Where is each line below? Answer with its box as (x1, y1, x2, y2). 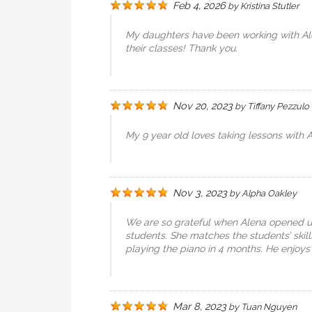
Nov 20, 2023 (173, 100, 233, 111)
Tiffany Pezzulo (247, 101, 309, 111)
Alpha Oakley (242, 188, 297, 198)
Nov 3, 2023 (173, 187, 227, 198)
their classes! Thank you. (125, 42, 237, 54)
